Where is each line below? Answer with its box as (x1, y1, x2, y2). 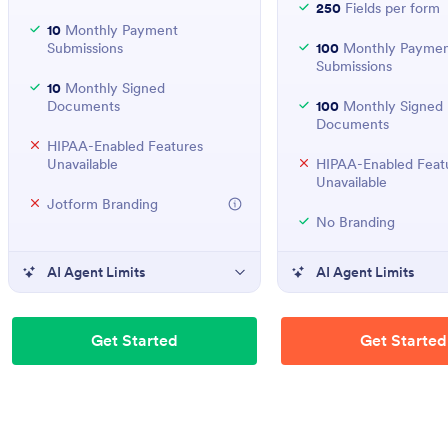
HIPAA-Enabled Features (47, 137, 203, 155)
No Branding (315, 213, 395, 231)
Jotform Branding (47, 195, 158, 213)
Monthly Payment (61, 21, 178, 39)
